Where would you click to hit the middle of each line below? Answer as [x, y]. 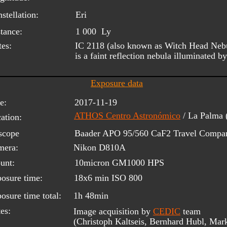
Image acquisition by [113, 211]
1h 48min [91, 195]
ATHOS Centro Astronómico [127, 115]
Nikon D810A [100, 147]
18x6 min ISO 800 [108, 178]
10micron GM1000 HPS [119, 162]
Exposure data [117, 83]
